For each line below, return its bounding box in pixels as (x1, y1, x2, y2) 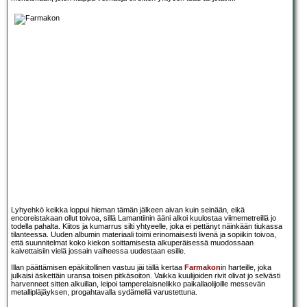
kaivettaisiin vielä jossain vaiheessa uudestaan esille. (11, 247, 186, 256)
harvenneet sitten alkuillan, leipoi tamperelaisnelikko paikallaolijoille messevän (11, 280, 265, 288)
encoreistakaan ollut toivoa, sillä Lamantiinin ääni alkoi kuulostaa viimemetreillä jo (11, 214, 276, 223)
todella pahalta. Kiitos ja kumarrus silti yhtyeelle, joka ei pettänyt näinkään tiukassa (11, 222, 282, 231)
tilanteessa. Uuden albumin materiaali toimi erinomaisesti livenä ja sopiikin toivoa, (11, 230, 276, 239)
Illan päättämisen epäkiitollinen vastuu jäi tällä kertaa (11, 263, 184, 272)
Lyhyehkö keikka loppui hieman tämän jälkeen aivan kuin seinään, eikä (11, 206, 245, 214)
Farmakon (184, 263, 221, 272)
